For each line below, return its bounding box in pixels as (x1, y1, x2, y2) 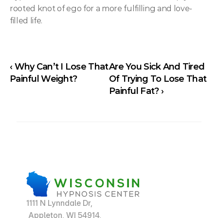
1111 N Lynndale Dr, (26, 198, 93, 208)
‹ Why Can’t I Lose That (10, 61, 109, 72)
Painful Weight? (10, 73, 77, 84)
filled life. (10, 16, 43, 25)
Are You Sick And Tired (109, 61, 205, 72)
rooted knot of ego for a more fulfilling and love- (10, 4, 192, 13)
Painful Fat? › (109, 86, 163, 96)
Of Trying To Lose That (109, 73, 207, 84)
